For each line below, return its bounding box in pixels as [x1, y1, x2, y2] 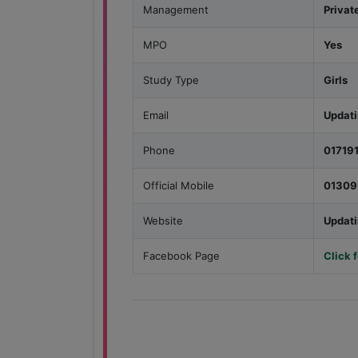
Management [143, 3, 209, 17]
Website [143, 214, 183, 228]
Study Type [143, 74, 199, 87]
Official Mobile [143, 179, 214, 193]
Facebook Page [143, 249, 220, 263]
